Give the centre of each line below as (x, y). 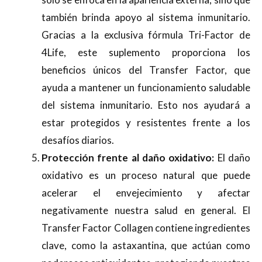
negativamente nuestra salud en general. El (146, 210)
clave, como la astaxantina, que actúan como (146, 245)
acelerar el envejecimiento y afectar (146, 192)
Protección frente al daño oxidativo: (128, 157)
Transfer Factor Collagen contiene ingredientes (146, 227)
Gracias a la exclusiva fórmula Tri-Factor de (146, 35)
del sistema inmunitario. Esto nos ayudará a (146, 105)
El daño (232, 157)
